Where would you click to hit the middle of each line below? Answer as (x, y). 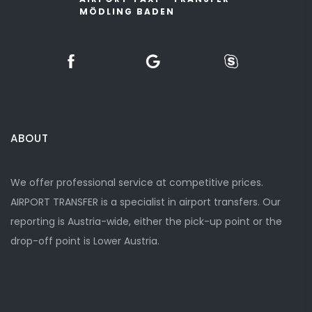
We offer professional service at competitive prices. (137, 182)
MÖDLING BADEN (127, 11)
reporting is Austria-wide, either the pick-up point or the (146, 221)
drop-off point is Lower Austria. (85, 241)
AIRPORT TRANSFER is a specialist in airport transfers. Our (146, 202)
